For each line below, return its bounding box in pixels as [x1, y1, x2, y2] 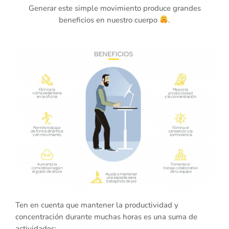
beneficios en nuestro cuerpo [58, 14, 159, 25]
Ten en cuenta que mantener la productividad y [15, 199, 178, 210]
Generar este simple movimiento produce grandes [28, 3, 201, 13]
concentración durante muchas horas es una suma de [15, 211, 197, 222]
